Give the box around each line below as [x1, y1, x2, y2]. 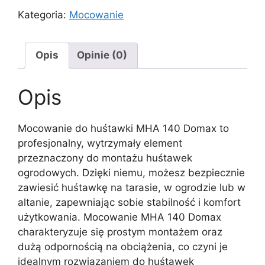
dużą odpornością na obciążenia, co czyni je [18, 241, 228, 253]
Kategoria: [18, 8, 69, 21]
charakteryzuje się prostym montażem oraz [18, 226, 222, 238]
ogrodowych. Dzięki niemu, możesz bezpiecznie [18, 167, 245, 179]
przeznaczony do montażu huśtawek [18, 152, 192, 164]
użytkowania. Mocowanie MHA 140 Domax [18, 211, 221, 224]
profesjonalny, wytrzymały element [18, 137, 182, 150]
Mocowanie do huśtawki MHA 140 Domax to [18, 122, 229, 135]
